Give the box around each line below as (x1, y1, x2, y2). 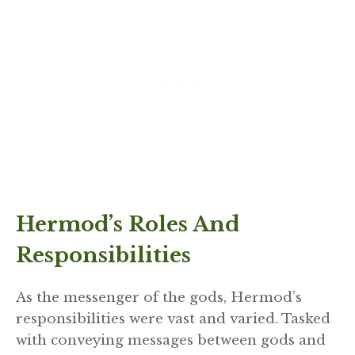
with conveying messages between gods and (16, 332, 326, 349)
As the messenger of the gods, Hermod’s (16, 289, 302, 307)
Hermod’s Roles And (16, 212, 239, 238)
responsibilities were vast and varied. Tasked (16, 311, 330, 328)
